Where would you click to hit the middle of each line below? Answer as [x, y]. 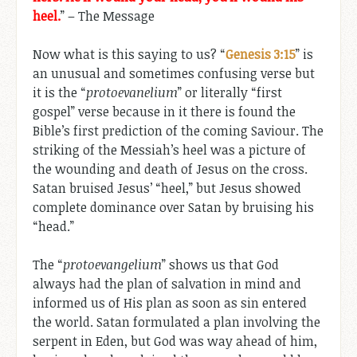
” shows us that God [220, 265]
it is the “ [59, 93]
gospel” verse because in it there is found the [164, 112]
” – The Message [108, 16]
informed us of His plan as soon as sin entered [170, 303]
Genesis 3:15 [261, 55]
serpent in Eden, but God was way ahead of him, [175, 341]
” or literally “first [230, 93]
